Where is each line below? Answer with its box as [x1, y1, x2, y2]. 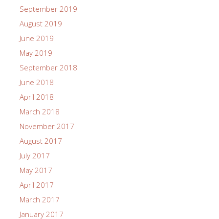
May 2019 [20, 47, 52, 58]
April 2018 [20, 91, 54, 102]
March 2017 [20, 194, 60, 204]
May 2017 [20, 165, 52, 175]
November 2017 [20, 121, 74, 131]
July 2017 [20, 150, 50, 160]
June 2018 [20, 77, 54, 87]
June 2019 [20, 33, 54, 43]
